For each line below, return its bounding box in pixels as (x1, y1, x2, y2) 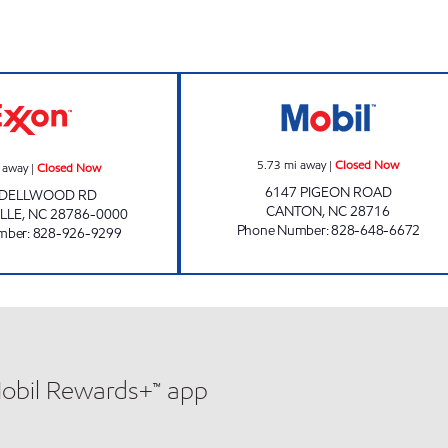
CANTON (266, 202, 323, 221)
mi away (284, 156, 327, 173)
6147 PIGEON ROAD (264, 183, 392, 202)
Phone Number (236, 221, 326, 240)
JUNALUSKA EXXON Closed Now (28, 73, 266, 94)
